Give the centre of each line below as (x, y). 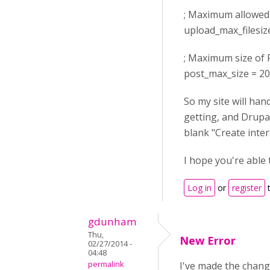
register (247, 188)
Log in (199, 188)
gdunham (112, 221)
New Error (208, 240)
